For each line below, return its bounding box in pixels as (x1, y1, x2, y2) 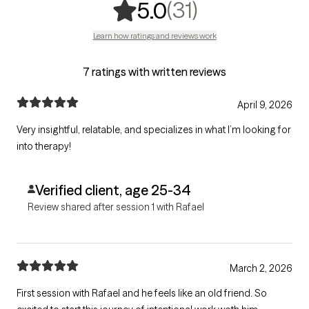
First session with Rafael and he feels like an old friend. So (17, 286, 267, 299)
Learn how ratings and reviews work (92, 30, 217, 41)
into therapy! (17, 139, 71, 152)
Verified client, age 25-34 (34, 181, 191, 199)
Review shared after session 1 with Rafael (28, 200, 204, 213)
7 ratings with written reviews (83, 64, 226, 79)
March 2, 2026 (230, 261, 292, 275)
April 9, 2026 (237, 98, 292, 111)
